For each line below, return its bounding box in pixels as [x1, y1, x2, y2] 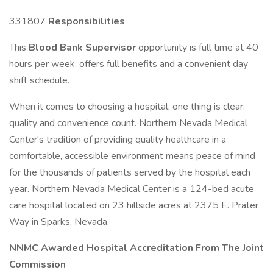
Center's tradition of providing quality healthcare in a [9, 133, 226, 146]
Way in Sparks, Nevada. [9, 215, 109, 229]
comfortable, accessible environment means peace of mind [9, 149, 255, 163]
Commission [9, 258, 66, 271]
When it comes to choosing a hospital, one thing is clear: [9, 100, 245, 113]
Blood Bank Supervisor [29, 41, 138, 54]
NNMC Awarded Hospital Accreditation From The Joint [9, 241, 264, 255]
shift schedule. [9, 74, 69, 87]
